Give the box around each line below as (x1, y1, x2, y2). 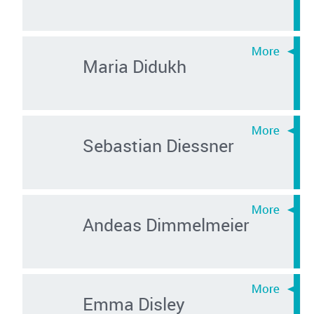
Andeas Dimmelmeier (82, 212, 250, 236)
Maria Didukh (82, 53, 186, 78)
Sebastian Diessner (82, 132, 234, 157)
